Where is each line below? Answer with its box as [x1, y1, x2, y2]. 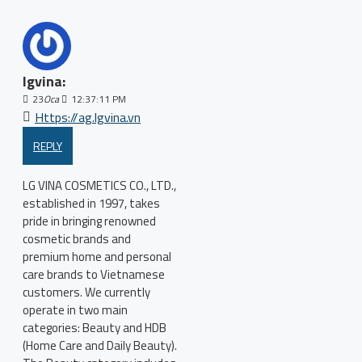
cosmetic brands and [23, 229, 131, 248]
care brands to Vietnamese [23, 265, 165, 284]
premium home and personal [23, 247, 171, 266]
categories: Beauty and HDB [23, 318, 166, 337]
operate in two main [23, 301, 128, 319]
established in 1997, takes [23, 194, 160, 213]
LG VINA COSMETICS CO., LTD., [23, 176, 176, 195]
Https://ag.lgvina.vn [35, 107, 141, 127]
